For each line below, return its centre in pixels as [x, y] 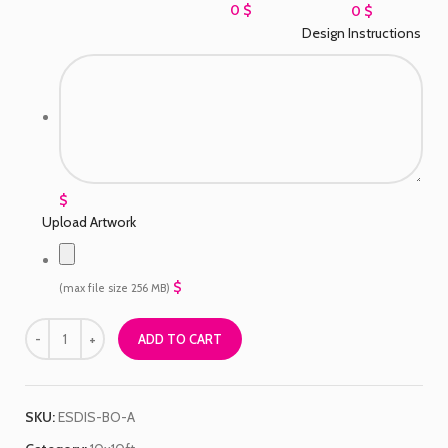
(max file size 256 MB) [114, 287]
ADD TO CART [180, 338]
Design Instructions [361, 32]
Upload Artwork [89, 221]
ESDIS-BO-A [96, 416]
